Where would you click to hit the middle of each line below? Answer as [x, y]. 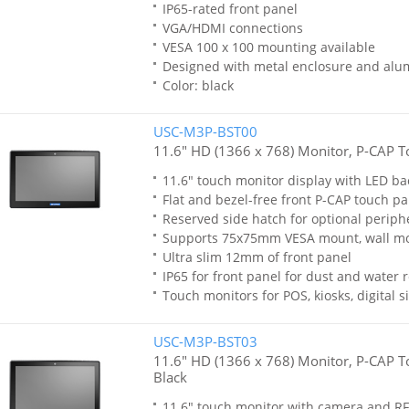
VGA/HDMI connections [232, 28]
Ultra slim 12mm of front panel [257, 257]
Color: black [198, 85]
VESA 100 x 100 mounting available [268, 47]
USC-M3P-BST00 [205, 131]
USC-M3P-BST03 [205, 341]
